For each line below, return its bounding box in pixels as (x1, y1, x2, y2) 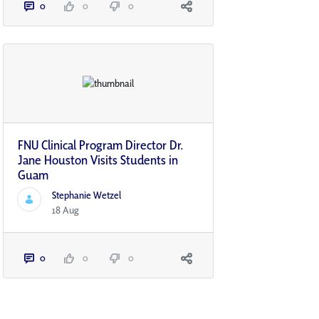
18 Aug (52, 204, 79, 217)
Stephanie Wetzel (52, 189, 121, 202)
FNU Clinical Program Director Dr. (18, 137, 184, 154)
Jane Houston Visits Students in (18, 152, 178, 169)
